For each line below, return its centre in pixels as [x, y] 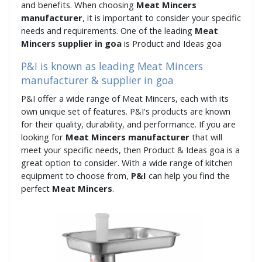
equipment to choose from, [76, 176]
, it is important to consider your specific [162, 18]
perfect [37, 189]
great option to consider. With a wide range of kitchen [127, 163]
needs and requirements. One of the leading [108, 31]
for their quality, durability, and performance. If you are [128, 124]
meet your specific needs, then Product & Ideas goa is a [130, 150]
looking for [43, 137]
